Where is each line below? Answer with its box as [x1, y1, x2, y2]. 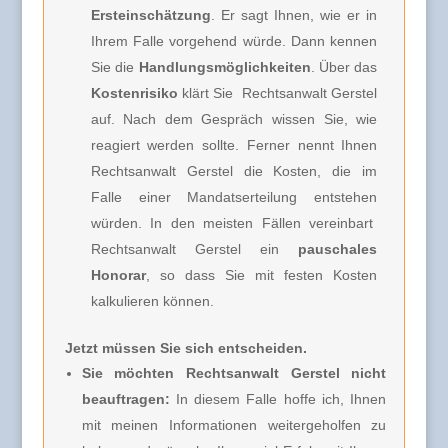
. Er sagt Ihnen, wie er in [210, 6, 378, 23]
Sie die [90, 58, 139, 75]
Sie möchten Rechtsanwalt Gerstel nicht [81, 364, 387, 381]
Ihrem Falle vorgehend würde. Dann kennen [90, 32, 378, 49]
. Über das [310, 58, 378, 75]
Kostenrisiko [90, 84, 182, 101]
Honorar [90, 266, 146, 283]
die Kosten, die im [243, 162, 378, 179]
